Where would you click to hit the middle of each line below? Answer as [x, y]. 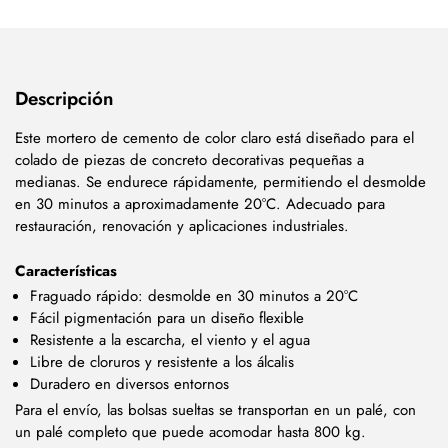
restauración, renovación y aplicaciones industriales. [182, 226]
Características [66, 270]
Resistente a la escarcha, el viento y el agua [170, 339]
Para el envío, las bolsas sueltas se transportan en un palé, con [215, 410]
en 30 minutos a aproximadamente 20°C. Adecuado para [200, 204]
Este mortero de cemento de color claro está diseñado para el [214, 138]
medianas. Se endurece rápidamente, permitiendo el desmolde [220, 182]
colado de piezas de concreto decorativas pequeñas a [189, 160]
